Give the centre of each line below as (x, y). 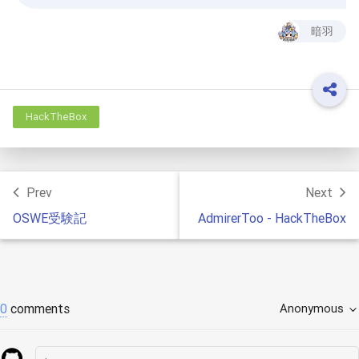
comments (38, 309)
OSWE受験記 (50, 218)
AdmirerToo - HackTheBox (272, 218)
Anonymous (311, 308)
